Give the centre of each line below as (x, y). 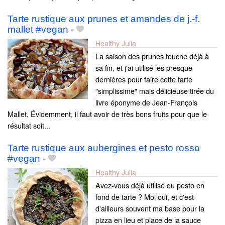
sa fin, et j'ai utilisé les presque (144, 67)
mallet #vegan (38, 29)
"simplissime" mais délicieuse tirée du (155, 90)
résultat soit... (29, 125)
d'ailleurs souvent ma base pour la (150, 208)
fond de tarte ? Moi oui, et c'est (145, 196)
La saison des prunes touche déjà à (152, 56)
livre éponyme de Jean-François (146, 102)
